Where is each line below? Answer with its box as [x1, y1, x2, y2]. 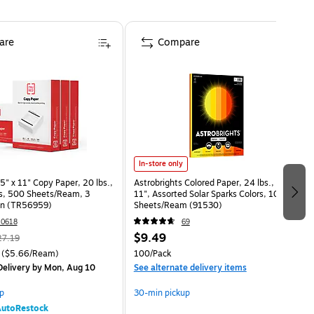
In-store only [138, 158, 183, 169]
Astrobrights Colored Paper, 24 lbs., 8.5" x [133, 176, 299, 189]
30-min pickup [133, 286, 190, 299]
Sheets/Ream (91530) [133, 198, 222, 212]
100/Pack [133, 247, 171, 260]
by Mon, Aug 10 [29, 261, 95, 274]
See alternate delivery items [133, 261, 247, 274]
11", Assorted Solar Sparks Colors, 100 [133, 187, 285, 200]
